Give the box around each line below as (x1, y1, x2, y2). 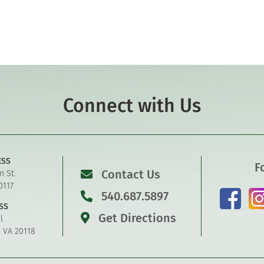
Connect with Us (63, 94, 201, 117)
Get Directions (95, 211, 177, 225)
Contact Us (101, 167, 161, 181)
